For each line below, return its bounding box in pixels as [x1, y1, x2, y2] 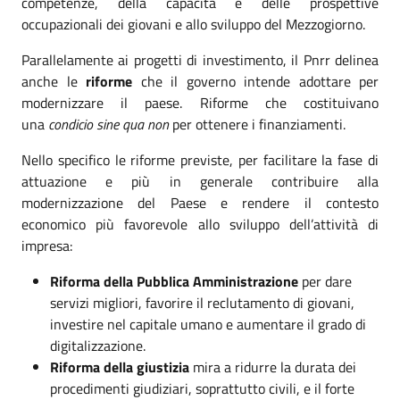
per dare [302, 270, 352, 292]
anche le [21, 70, 86, 92]
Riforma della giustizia [50, 355, 193, 378]
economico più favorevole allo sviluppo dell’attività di [21, 212, 379, 235]
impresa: [21, 234, 72, 256]
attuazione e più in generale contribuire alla [21, 170, 379, 192]
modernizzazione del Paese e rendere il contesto [21, 191, 379, 213]
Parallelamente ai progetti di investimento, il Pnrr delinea [21, 48, 379, 71]
